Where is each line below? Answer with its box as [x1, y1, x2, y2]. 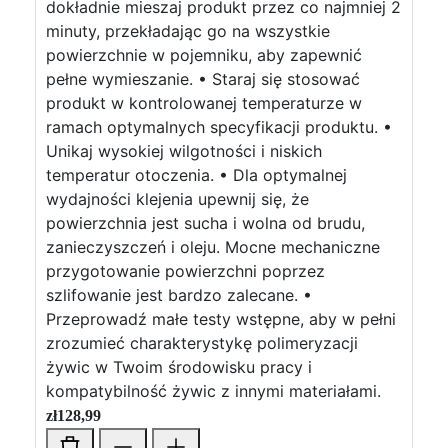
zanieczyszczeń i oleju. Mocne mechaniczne [46, 237, 380, 257]
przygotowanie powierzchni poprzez [46, 261, 325, 281]
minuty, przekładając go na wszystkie [46, 21, 330, 41]
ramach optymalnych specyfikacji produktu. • [46, 117, 392, 137]
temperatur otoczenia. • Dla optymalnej [46, 165, 347, 185]
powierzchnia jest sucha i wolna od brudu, [46, 213, 365, 233]
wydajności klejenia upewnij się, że [46, 189, 309, 209]
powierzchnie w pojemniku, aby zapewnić [46, 45, 362, 65]
